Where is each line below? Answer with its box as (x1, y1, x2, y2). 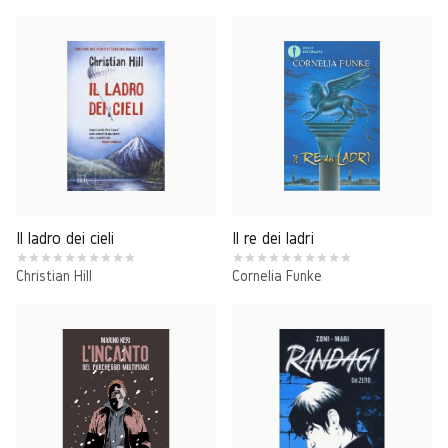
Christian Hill (16, 267, 92, 284)
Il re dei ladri (232, 228, 314, 247)
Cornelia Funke (232, 267, 322, 284)
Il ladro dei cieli (16, 228, 114, 247)
